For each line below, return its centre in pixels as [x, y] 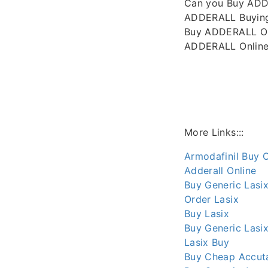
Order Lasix [211, 199]
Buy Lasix [207, 213]
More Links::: [214, 132]
